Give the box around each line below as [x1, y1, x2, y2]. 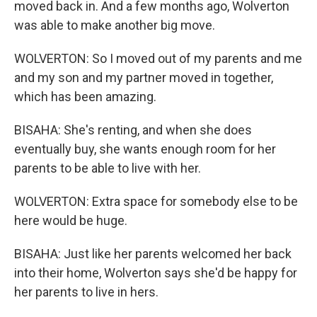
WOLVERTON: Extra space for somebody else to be [14, 194, 298, 209]
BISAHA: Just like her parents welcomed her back [14, 246, 292, 261]
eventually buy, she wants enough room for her [14, 142, 276, 156]
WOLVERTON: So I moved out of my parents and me [14, 51, 302, 66]
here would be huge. [14, 213, 127, 228]
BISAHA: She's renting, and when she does [14, 122, 252, 137]
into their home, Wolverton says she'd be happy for [14, 265, 297, 280]
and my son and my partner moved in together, [14, 70, 273, 85]
